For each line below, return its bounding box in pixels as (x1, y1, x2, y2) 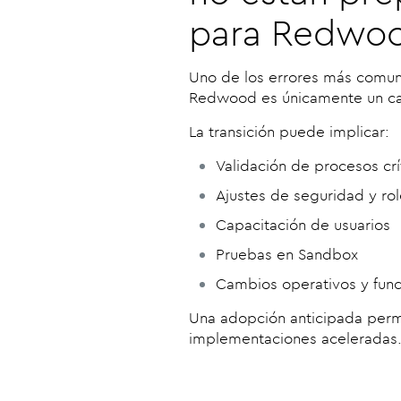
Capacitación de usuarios (216, 215, 390, 235)
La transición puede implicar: (189, 122, 389, 141)
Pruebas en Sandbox (216, 244, 358, 264)
